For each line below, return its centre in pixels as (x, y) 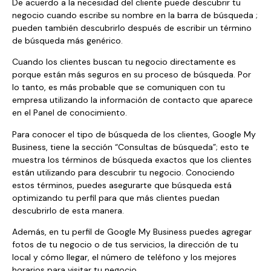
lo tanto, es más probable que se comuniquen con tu (119, 87)
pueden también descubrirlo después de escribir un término (132, 28)
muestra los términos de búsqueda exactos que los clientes (132, 159)
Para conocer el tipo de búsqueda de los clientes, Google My (134, 134)
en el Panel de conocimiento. (70, 113)
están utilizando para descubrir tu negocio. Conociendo (123, 172)
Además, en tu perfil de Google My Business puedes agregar (132, 232)
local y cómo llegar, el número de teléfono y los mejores (124, 257)
